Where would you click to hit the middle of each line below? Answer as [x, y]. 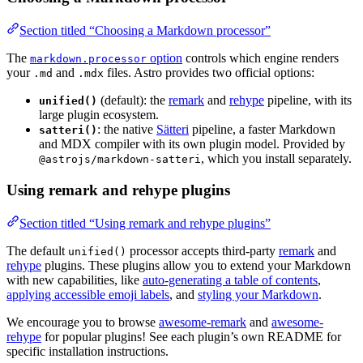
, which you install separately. [276, 159]
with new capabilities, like [75, 280]
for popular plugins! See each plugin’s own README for [191, 336]
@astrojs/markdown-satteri [120, 160]
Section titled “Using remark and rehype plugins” [145, 223]
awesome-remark [203, 322]
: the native [127, 130]
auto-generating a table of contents [230, 280]
